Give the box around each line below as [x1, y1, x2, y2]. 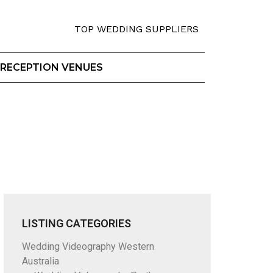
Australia [21, 255, 59, 267]
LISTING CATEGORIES [21, 217, 131, 230]
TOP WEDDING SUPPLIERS [74, 23, 199, 35]
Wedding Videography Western [21, 241, 154, 252]
